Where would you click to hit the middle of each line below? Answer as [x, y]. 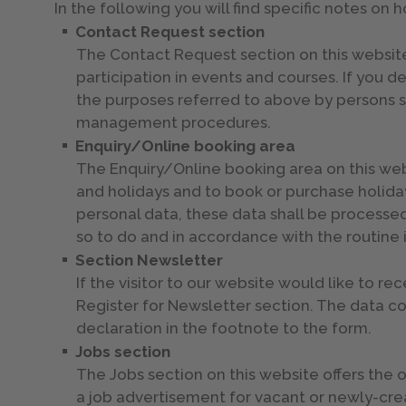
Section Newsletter [150, 260]
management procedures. [174, 122]
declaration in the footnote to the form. [224, 328]
